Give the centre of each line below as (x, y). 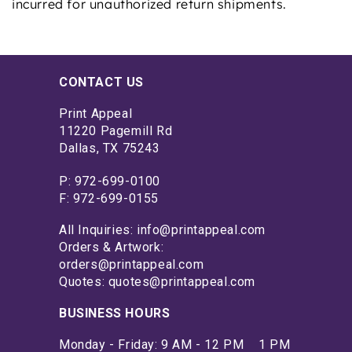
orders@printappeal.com (132, 264)
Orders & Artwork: (112, 247)
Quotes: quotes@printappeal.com (157, 281)
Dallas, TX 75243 (110, 148)
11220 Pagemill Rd (116, 130)
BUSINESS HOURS (115, 313)
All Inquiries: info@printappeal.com (162, 229)
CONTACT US (101, 82)
